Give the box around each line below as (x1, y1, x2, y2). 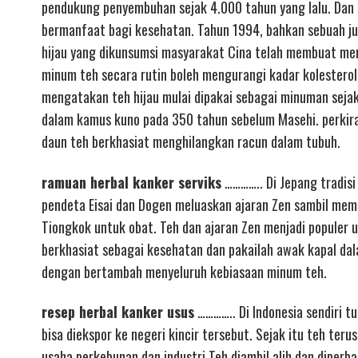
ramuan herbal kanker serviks (42, 171, 221, 193)
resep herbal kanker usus (42, 301, 194, 322)
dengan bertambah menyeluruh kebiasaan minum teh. (42, 261, 327, 282)
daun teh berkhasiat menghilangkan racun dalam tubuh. (42, 131, 340, 152)
